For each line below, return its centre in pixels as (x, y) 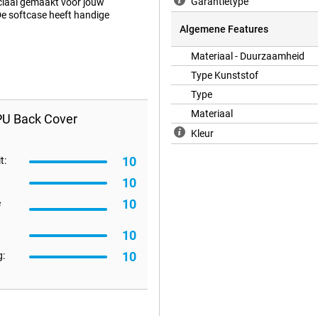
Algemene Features (224, 29)
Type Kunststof (225, 76)
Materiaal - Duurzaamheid (248, 56)
